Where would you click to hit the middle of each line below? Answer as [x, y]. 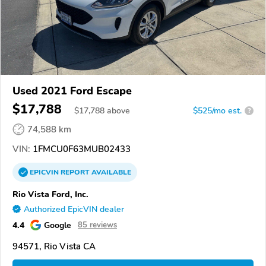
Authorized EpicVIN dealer [74, 209]
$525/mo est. [217, 110]
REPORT [75, 172]
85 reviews [97, 225]
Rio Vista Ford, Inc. [50, 194]
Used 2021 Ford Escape [72, 91]
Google [58, 225]
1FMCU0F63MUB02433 [80, 149]
